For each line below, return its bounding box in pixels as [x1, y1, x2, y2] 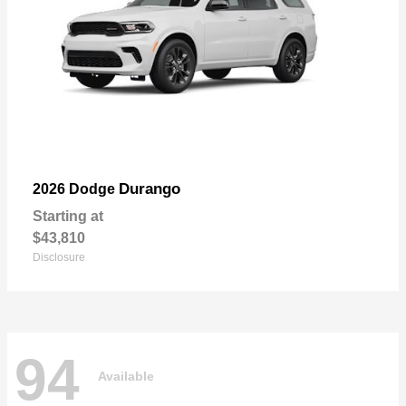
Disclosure [33, 250, 85, 264]
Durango [119, 179, 180, 198]
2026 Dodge [33, 180, 119, 197]
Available [98, 369, 154, 384]
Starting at [33, 208, 103, 224]
